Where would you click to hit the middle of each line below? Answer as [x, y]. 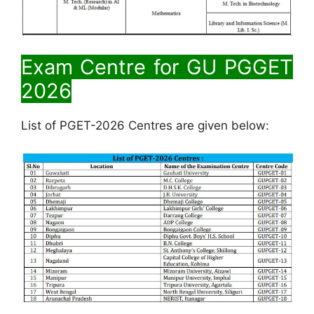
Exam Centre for [100, 67]
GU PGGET [236, 67]
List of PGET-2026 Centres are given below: [145, 126]
